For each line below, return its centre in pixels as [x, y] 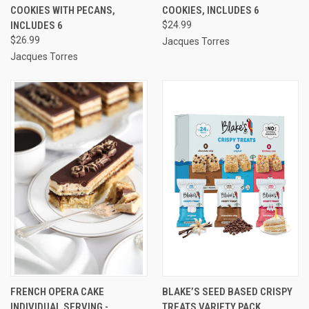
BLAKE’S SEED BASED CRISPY [227, 291]
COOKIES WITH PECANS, [63, 10]
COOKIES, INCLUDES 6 [210, 10]
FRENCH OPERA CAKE [57, 291]
